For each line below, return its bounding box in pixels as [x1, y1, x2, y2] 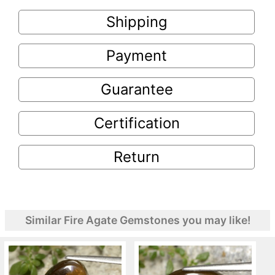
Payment [106, 46, 167, 64]
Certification [93, 114, 180, 132]
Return [114, 147, 160, 166]
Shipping [106, 12, 168, 31]
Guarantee [100, 80, 173, 98]
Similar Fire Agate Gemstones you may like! [25, 213, 250, 227]
